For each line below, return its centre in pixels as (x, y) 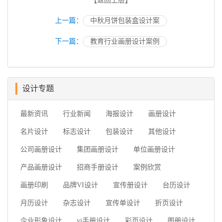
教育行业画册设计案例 (125, 42)
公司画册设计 (41, 150)
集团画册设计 (98, 150)
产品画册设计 (41, 167)
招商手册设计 (98, 167)
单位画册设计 (154, 150)
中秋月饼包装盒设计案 (125, 21)
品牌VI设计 (81, 185)
